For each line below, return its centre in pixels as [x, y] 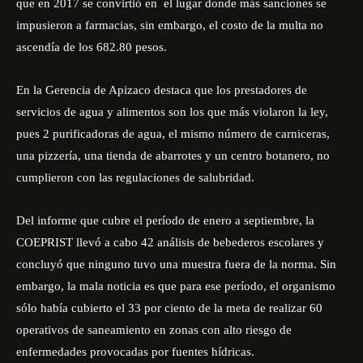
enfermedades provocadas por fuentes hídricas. [135, 352]
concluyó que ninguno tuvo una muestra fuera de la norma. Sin [176, 264]
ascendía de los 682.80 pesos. [92, 47]
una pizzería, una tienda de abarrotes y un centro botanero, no [173, 156]
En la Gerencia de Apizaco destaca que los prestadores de [162, 90]
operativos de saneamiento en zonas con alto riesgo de [154, 330]
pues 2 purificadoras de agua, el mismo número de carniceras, [173, 134]
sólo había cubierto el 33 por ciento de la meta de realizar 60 [169, 308]
